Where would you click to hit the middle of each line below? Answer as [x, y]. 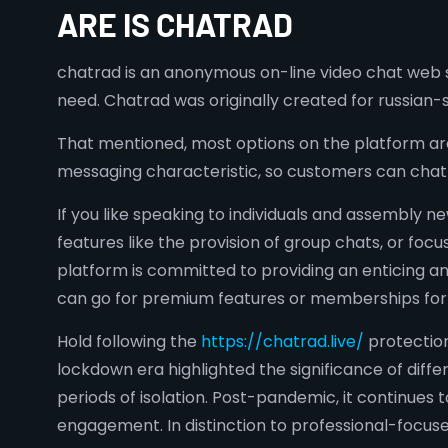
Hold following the [129, 341]
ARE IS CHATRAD [175, 24]
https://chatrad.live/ [282, 341]
